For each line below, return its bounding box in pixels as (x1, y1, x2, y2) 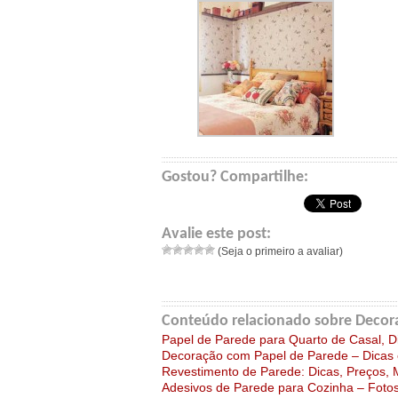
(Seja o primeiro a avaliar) (215, 245, 343, 258)
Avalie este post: (162, 226, 271, 243)
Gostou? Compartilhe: (162, 169, 308, 186)
